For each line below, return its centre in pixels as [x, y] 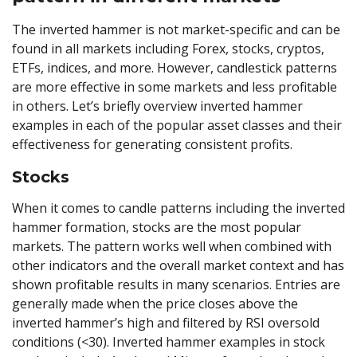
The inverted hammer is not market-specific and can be [176, 30]
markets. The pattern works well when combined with [172, 246]
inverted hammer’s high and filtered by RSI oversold [166, 322]
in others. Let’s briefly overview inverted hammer [157, 106]
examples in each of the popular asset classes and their [177, 126]
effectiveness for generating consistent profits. [154, 145]
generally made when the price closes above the [155, 303]
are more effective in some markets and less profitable [175, 87]
